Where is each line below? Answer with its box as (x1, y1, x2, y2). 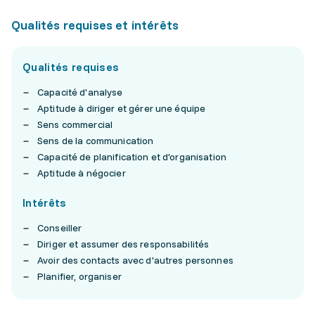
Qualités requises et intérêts (11, 17, 179, 33)
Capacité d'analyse (37, 86, 123, 98)
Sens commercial (37, 118, 113, 131)
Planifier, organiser (37, 270, 122, 283)
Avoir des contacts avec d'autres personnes (37, 254, 233, 266)
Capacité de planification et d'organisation (37, 150, 227, 163)
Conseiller (37, 221, 82, 234)
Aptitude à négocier (37, 167, 126, 179)
